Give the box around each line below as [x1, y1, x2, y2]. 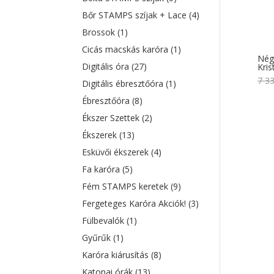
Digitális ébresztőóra [82, 78, 166, 89]
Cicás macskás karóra [82, 43, 171, 55]
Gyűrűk [82, 232, 114, 243]
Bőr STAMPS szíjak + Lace [82, 9, 190, 21]
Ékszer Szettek [82, 112, 143, 124]
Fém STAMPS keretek [82, 180, 171, 192]
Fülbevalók [82, 215, 127, 226]
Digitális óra [82, 61, 132, 72]
